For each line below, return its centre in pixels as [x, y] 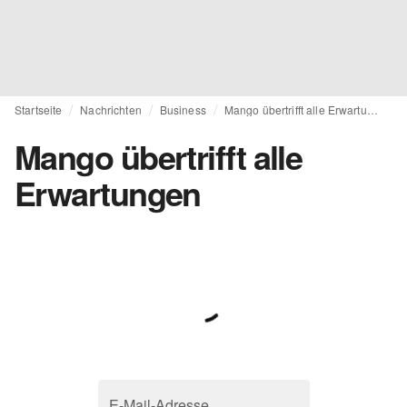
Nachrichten [111, 109]
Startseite [39, 109]
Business [183, 109]
